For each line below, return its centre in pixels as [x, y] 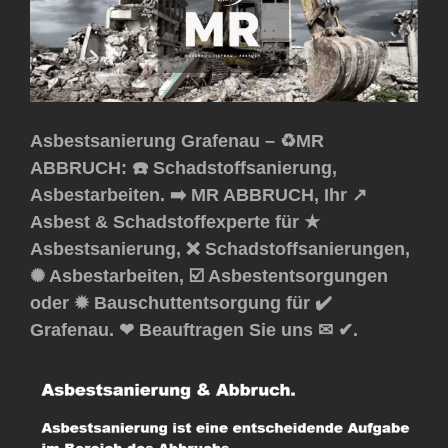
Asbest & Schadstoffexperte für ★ [175, 222]
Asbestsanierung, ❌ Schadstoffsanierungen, [220, 249]
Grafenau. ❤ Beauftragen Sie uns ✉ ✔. [194, 330]
